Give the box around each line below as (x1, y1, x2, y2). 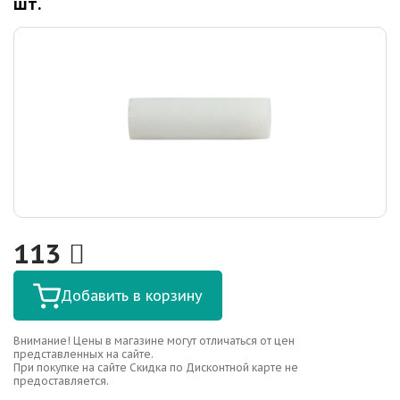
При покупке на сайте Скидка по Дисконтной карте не (13, 361, 298, 375)
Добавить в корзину (61, 287, 203, 305)
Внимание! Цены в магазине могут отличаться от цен (13, 334, 295, 348)
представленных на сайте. (13, 347, 154, 362)
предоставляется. (13, 374, 109, 388)
